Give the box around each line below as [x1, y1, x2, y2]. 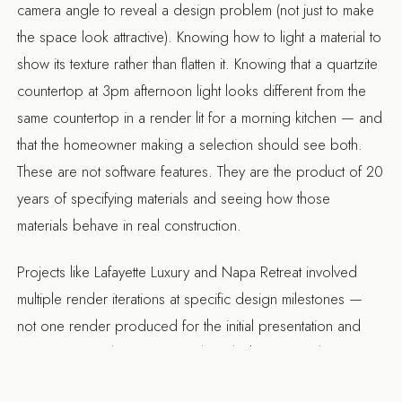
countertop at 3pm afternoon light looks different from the [17, 79, 367, 101]
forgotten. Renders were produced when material [17, 342, 322, 364]
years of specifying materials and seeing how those [17, 187, 331, 209]
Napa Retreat [222, 261, 302, 284]
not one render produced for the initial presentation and [17, 315, 362, 337]
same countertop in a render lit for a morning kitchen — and [17, 106, 383, 128]
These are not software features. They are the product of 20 [17, 160, 384, 182]
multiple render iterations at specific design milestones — [17, 288, 363, 310]
